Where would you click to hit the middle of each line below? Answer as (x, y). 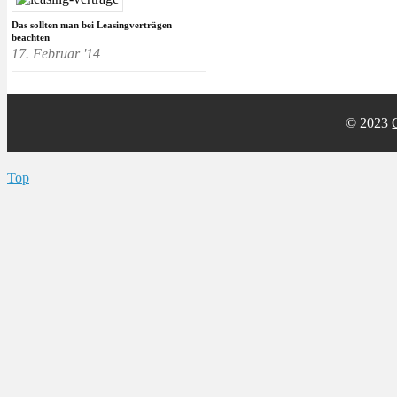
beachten (31, 38)
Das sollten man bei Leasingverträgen (92, 25)
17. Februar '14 (56, 54)
